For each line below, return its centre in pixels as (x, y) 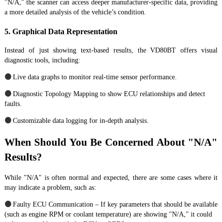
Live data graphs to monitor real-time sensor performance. (95, 77)
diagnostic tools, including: (42, 60)
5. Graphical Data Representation (61, 31)
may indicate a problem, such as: (50, 187)
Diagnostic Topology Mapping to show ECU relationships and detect (109, 94)
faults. (13, 104)
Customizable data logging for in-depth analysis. (81, 121)
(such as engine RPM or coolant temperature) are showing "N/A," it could (108, 214)
